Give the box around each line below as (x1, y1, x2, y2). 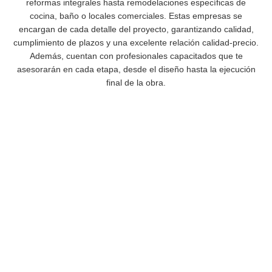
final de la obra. (106, 78, 166, 87)
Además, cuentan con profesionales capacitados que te (29, 51, 243, 61)
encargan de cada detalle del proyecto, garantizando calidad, (18, 24, 254, 34)
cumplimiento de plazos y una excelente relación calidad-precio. (13, 38, 259, 47)
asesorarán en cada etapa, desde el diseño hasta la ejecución (16, 64, 256, 74)
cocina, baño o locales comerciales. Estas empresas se (30, 11, 242, 21)
